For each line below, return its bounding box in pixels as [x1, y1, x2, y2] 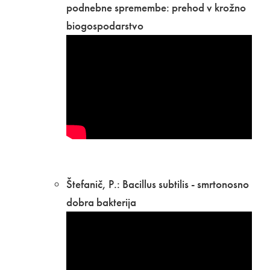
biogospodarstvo [66, 18, 146, 33]
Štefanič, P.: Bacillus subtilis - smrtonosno [66, 177, 249, 192]
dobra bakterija [66, 195, 136, 210]
